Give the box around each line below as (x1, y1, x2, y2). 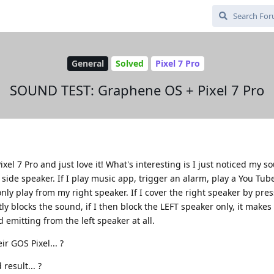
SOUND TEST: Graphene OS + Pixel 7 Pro (10, 80, 264, 99)
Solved (115, 57, 144, 70)
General (71, 57, 104, 70)
